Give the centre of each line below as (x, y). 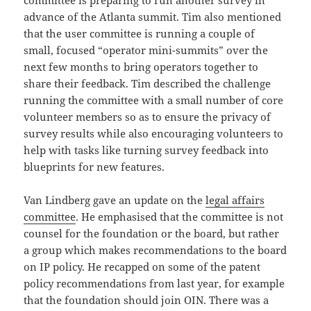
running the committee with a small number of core (154, 100)
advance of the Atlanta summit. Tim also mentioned (153, 17)
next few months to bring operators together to (141, 67)
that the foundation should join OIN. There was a (146, 300)
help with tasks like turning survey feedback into (146, 150)
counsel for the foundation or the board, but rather (152, 234)
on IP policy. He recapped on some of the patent (142, 267)
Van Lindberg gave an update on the (115, 200)
